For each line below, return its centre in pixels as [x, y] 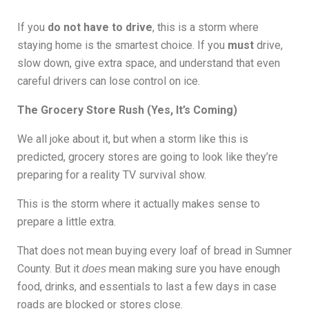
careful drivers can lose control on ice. [109, 81]
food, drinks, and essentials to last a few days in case [147, 287]
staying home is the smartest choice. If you [122, 46]
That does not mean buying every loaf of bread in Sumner [154, 251]
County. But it [50, 269]
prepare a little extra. [67, 222]
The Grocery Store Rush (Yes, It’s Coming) [127, 110]
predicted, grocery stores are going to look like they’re [148, 157]
